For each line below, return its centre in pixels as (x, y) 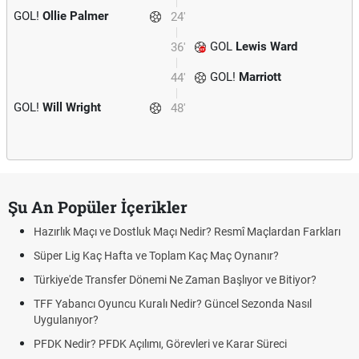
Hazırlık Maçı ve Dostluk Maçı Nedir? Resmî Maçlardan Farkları (187, 232)
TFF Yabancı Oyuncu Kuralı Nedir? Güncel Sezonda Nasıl (173, 304)
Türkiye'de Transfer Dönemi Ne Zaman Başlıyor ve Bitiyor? (175, 280)
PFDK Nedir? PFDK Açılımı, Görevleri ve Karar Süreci (160, 344)
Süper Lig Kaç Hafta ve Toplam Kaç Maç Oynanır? (156, 256)
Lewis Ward (266, 46)
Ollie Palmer (75, 16)
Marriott (260, 77)
